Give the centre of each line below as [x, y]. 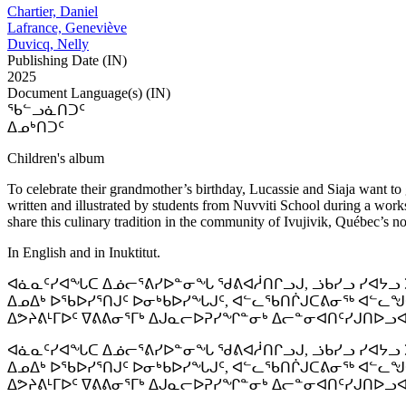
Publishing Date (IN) [67, 61]
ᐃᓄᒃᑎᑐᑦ [36, 128]
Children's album [56, 159]
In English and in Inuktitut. [84, 253]
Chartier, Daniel [53, 12]
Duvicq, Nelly [48, 44]
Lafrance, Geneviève [67, 28]
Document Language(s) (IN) [89, 93]
